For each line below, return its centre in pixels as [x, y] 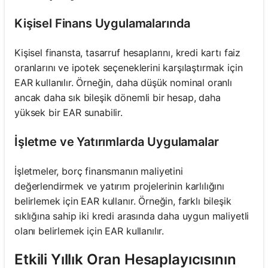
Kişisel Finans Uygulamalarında [103, 23]
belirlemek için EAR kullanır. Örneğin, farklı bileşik [123, 201]
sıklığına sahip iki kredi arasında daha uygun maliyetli [132, 216]
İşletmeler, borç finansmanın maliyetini [99, 171]
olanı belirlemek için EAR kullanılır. [89, 231]
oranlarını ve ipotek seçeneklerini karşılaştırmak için [129, 67]
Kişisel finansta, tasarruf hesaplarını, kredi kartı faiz [128, 52]
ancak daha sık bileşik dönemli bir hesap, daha [118, 97]
